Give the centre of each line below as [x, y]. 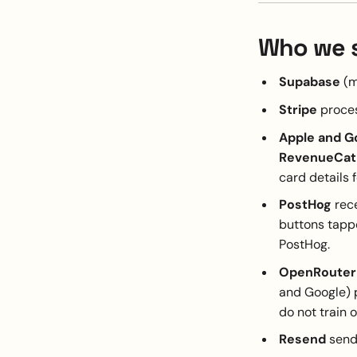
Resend [302, 339]
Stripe [298, 110]
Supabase [309, 82]
